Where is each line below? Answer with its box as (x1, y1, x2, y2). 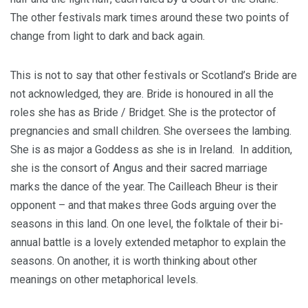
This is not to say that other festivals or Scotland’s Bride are (10, 69, 297, 82)
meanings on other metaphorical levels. (10, 273, 198, 286)
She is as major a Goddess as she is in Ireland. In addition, (10, 143, 292, 156)
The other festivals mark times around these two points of (10, 11, 289, 24)
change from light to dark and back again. (10, 30, 205, 43)
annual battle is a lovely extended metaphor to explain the (10, 236, 286, 249)
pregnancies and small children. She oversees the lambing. (10, 124, 291, 137)
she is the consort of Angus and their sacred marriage (10, 162, 267, 175)
